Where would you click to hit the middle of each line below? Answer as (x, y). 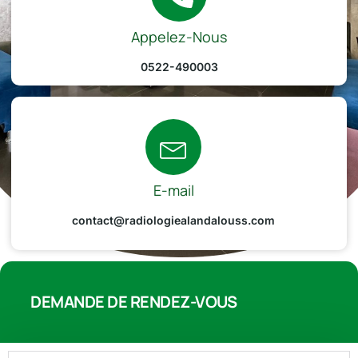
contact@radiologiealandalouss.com (173, 220)
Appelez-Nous (179, 37)
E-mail (173, 190)
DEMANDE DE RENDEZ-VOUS (133, 302)
